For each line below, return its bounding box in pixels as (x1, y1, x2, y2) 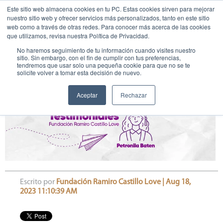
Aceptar (76, 91, 98, 99)
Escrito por (20, 178, 55, 187)
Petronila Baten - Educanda (23, 78, 125, 87)
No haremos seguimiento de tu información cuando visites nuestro (17, 46, 196, 54)
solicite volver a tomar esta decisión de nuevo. (17, 68, 141, 77)
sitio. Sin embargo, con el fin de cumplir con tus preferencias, (17, 53, 181, 62)
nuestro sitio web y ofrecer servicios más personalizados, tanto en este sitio (7, 13, 210, 22)
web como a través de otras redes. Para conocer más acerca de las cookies (7, 22, 211, 31)
